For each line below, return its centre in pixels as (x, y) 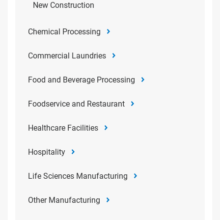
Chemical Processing (64, 32)
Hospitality (47, 152)
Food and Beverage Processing (82, 80)
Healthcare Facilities (63, 128)
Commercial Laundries (67, 56)
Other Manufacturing (64, 200)
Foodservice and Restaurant (76, 104)
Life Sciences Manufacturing (78, 176)
